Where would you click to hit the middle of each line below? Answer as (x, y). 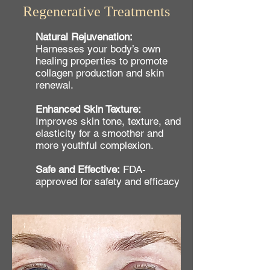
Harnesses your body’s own (98, 49)
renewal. (55, 85)
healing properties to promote (102, 61)
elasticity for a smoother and (99, 133)
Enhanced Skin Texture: (88, 109)
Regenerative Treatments (96, 11)
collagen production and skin (100, 73)
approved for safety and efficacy (108, 181)
